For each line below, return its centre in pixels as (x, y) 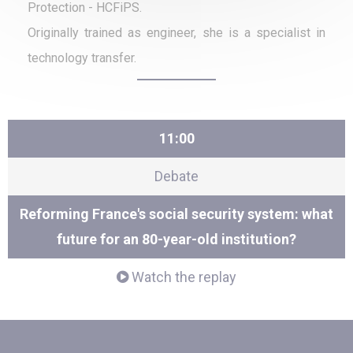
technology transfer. (82, 58)
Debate (176, 176)
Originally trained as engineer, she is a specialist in (176, 33)
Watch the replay (182, 277)
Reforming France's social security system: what (176, 214)
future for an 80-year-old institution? (176, 240)
